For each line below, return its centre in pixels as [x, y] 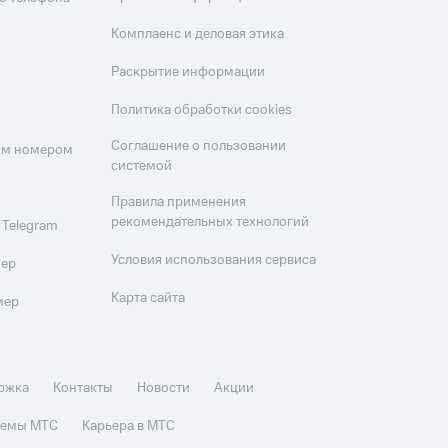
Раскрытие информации [188, 72]
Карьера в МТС [129, 426]
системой [142, 166]
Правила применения [179, 202]
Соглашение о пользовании [199, 146]
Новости [164, 388]
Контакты [83, 388]
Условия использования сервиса [214, 260]
